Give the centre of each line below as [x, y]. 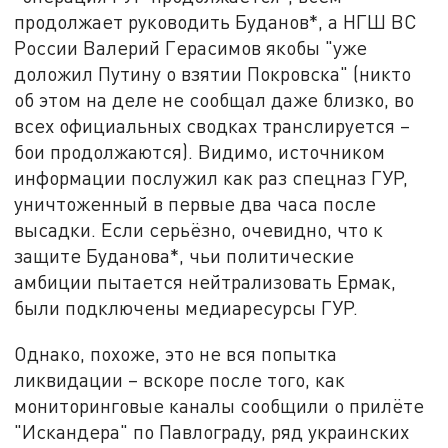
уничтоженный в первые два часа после [195, 204]
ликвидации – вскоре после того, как [180, 379]
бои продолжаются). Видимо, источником [200, 152]
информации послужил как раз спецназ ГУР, [211, 178]
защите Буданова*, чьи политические [184, 256]
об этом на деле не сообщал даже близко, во [214, 100]
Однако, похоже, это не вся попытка [176, 353]
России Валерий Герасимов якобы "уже [191, 48]
